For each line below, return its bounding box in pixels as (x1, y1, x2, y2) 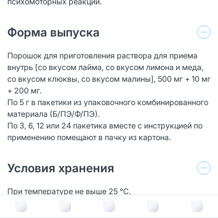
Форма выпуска (7, 25, 100, 39)
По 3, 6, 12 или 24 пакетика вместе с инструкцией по (7, 120, 202, 130)
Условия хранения (7, 161, 114, 175)
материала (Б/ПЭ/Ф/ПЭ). (7, 109, 100, 119)
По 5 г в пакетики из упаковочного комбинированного (7, 97, 208, 107)
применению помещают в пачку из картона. (7, 132, 171, 142)
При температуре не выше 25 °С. (7, 186, 131, 196)
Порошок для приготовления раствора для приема (7, 50, 198, 60)
